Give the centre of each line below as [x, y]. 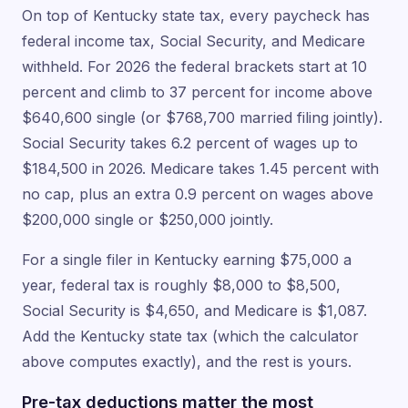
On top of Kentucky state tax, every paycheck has [196, 15]
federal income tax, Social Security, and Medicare [194, 41]
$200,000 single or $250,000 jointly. [148, 219]
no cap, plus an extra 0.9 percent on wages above [198, 194]
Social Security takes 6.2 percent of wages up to [190, 143]
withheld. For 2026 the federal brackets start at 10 [194, 66]
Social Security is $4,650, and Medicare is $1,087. [194, 310]
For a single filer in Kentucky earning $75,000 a [187, 259]
